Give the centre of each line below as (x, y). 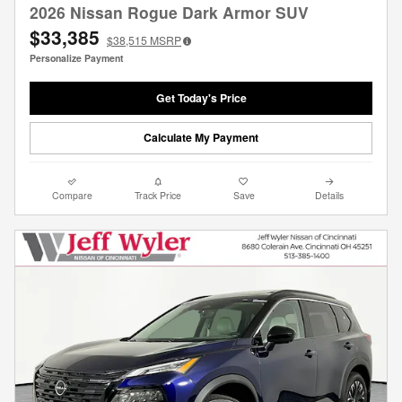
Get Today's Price (201, 98)
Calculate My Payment (201, 138)
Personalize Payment (77, 58)
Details (330, 195)
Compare (73, 195)
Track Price (158, 195)
